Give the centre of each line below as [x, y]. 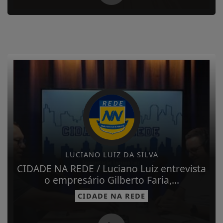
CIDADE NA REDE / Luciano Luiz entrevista [111, 168]
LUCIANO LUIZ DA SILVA [111, 154]
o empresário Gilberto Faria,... [111, 180]
